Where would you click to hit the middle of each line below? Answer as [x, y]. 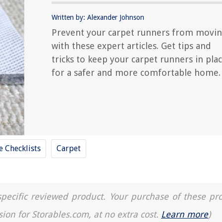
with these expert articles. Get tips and [131, 46]
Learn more [185, 214]
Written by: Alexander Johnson [98, 17]
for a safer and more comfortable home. [136, 73]
